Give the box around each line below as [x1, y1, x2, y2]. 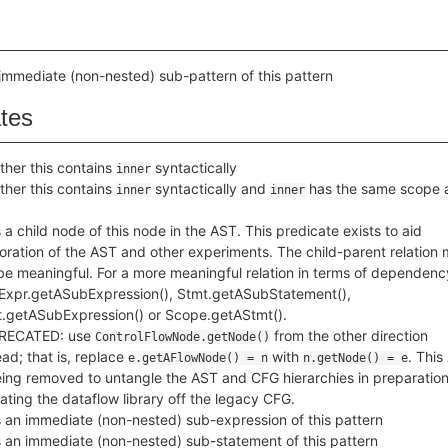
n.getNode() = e [303, 351, 408, 365]
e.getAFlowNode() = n [128, 351, 268, 365]
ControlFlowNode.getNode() [95, 330, 270, 344]
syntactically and [151, 180, 270, 197]
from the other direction [270, 327, 428, 344]
